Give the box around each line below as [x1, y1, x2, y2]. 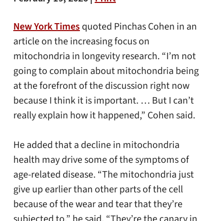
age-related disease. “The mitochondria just [13, 168, 194, 182]
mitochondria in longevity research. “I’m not [13, 49, 196, 64]
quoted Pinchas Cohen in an [79, 20, 197, 34]
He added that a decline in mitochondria [13, 138, 180, 152]
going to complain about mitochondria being [13, 64, 199, 78]
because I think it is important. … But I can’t [13, 94, 194, 108]
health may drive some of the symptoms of [13, 153, 189, 167]
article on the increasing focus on [13, 35, 149, 49]
